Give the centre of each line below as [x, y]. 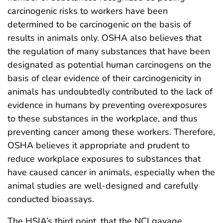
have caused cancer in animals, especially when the [111, 172]
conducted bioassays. [51, 199]
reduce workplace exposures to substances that [104, 159]
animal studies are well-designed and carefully [103, 185]
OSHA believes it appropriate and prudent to [99, 145]
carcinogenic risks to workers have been [88, 11]
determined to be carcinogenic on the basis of [99, 24]
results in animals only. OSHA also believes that [105, 38]
